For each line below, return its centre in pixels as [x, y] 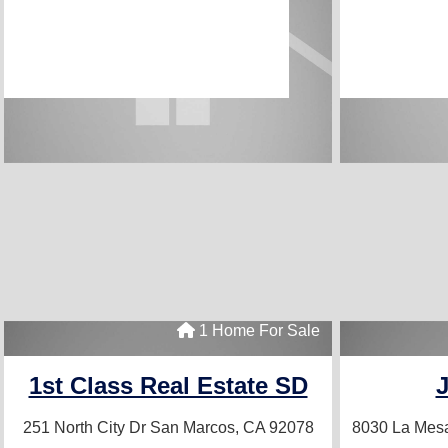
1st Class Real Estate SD [168, 385]
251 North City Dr [86, 428]
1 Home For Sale [257, 330]
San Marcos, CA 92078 [231, 428]
